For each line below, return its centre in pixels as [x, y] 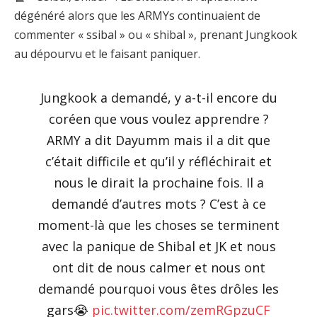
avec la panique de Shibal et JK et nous [158, 247]
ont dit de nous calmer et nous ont [158, 268]
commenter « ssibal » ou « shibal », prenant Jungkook [156, 34]
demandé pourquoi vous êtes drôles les [158, 289]
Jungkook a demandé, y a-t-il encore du [158, 98]
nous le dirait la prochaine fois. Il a [158, 183]
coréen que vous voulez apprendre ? [158, 119]
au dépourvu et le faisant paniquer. [107, 53]
